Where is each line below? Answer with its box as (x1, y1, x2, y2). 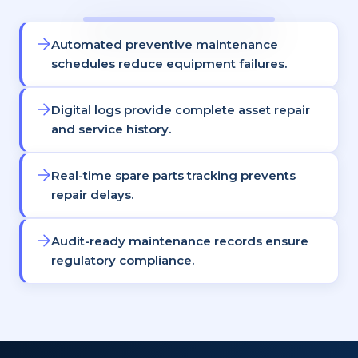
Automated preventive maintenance (51, 36, 278, 52)
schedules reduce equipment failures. (51, 55, 287, 71)
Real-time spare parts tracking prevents (51, 167, 296, 183)
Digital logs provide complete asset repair (51, 101, 310, 117)
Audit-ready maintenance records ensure (51, 233, 308, 249)
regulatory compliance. (51, 252, 194, 268)
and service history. (51, 121, 171, 137)
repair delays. (51, 186, 133, 202)
